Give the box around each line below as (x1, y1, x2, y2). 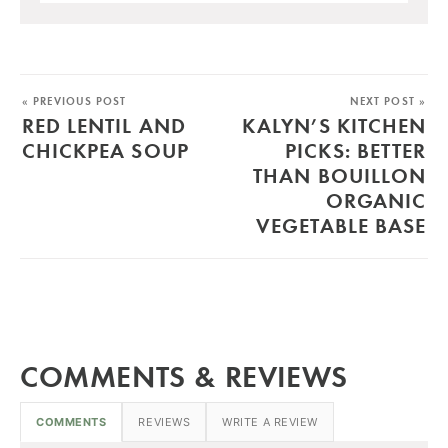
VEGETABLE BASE (256, 210, 426, 239)
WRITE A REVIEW (222, 414, 318, 429)
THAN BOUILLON (253, 160, 426, 189)
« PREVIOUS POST (22, 93, 127, 108)
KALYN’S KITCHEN (242, 110, 426, 139)
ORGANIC (325, 185, 426, 214)
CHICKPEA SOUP (22, 135, 189, 164)
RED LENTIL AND (22, 110, 186, 139)
